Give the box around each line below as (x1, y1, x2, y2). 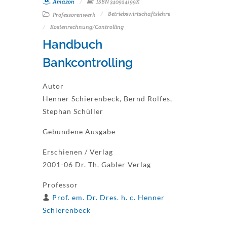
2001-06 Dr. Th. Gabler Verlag (43, 160, 151, 169)
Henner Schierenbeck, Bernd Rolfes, (43, 94, 172, 103)
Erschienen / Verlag (43, 147, 113, 156)
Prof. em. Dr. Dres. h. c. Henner (52, 193, 165, 202)
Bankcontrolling (43, 55, 133, 70)
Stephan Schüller (43, 107, 103, 116)
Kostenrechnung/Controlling (50, 23, 124, 30)
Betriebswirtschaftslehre (108, 10, 170, 17)
